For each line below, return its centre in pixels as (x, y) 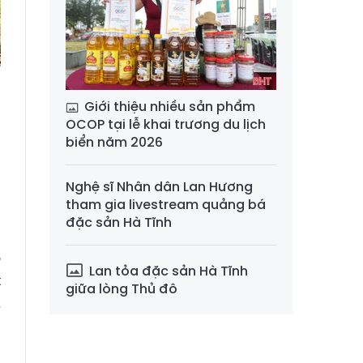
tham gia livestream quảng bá (166, 204)
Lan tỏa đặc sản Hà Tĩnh (167, 271)
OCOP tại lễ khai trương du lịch (166, 124)
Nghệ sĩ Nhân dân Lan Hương (159, 186)
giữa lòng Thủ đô (122, 288)
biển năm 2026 (114, 142)
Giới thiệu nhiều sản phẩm (168, 106)
